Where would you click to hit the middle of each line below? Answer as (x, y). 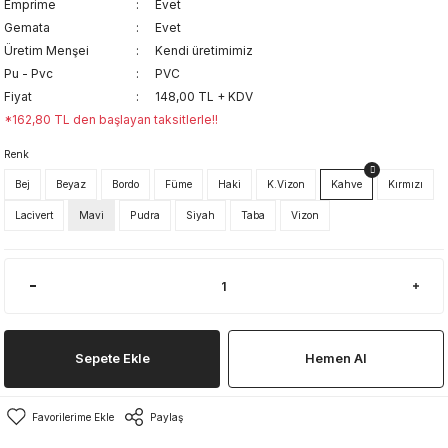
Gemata (27, 27)
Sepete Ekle (112, 358)
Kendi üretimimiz (204, 50)
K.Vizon (286, 184)
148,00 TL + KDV (204, 96)
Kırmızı (405, 184)
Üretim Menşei (46, 50)
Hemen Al (336, 358)
